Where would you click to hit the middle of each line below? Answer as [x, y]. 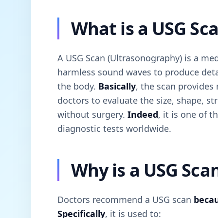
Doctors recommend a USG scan [126, 199]
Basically [117, 86]
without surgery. [92, 114]
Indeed [143, 114]
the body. [78, 86]
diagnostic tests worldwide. [114, 128]
